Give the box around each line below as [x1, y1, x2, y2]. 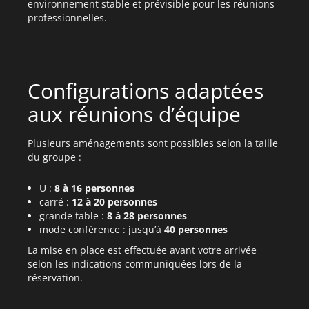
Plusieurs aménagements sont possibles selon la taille [28, 137, 278, 150]
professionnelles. [28, 11, 107, 24]
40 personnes [163, 223, 228, 236]
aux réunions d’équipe [28, 100, 241, 128]
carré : [39, 195, 72, 208]
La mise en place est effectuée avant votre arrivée [28, 243, 257, 257]
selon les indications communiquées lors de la [28, 257, 242, 270]
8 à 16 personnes [54, 181, 134, 195]
